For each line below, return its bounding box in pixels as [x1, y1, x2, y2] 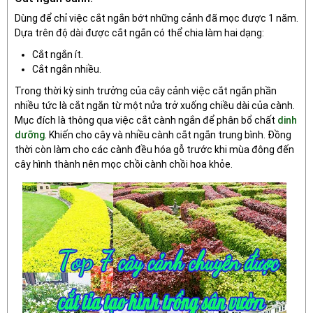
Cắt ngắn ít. [32, 48, 83, 60]
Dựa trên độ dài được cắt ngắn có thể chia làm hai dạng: [15, 27, 264, 38]
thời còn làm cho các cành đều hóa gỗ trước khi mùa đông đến [15, 143, 294, 155]
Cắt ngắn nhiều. [32, 63, 101, 75]
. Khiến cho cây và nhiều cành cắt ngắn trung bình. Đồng [45, 129, 291, 140]
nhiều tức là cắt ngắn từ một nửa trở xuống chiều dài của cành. [15, 99, 295, 111]
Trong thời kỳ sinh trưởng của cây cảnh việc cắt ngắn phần [15, 85, 277, 96]
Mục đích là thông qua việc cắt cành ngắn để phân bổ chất [15, 114, 277, 126]
